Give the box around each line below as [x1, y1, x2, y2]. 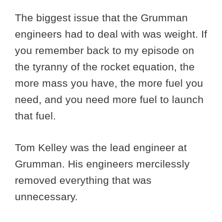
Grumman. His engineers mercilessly [15, 158, 190, 170]
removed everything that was [15, 174, 152, 186]
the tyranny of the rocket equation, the [15, 60, 195, 72]
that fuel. [15, 110, 59, 121]
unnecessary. [15, 191, 81, 203]
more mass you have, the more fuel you [15, 77, 203, 89]
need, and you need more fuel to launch [15, 93, 204, 105]
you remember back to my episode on [15, 44, 194, 56]
